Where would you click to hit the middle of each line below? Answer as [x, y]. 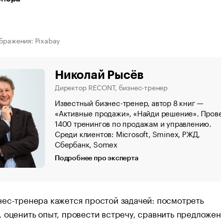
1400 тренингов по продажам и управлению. [133, 123]
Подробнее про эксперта [97, 158]
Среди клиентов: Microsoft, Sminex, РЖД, [128, 133]
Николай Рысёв [99, 75]
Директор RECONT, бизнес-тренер [111, 87]
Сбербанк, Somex [86, 144]
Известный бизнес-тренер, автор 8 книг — [129, 102]
